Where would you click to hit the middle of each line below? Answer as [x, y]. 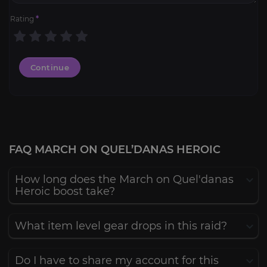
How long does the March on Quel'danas [124, 179]
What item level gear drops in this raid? [121, 226]
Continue [50, 67]
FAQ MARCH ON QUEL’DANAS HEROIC [115, 150]
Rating [23, 19]
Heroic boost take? [65, 191]
